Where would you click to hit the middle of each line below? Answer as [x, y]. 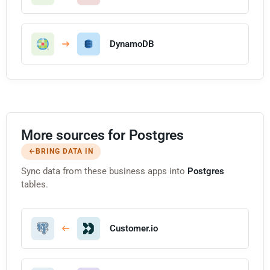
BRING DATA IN [64, 151]
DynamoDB [132, 44]
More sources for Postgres [102, 135]
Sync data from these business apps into [104, 171]
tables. [35, 184]
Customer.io [134, 228]
